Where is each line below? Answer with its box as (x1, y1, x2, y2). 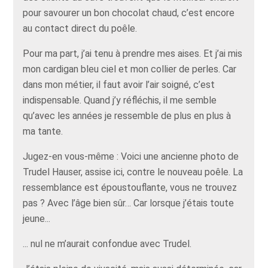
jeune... (23, 213, 51, 225)
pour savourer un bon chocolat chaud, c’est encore (23, 7, 235, 19)
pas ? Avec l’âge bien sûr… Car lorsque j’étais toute (23, 197, 234, 209)
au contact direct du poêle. (23, 23, 140, 35)
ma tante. (23, 126, 63, 138)
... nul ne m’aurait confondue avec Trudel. (23, 238, 192, 250)
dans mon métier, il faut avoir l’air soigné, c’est (23, 79, 215, 91)
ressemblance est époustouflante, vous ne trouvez (23, 182, 237, 194)
